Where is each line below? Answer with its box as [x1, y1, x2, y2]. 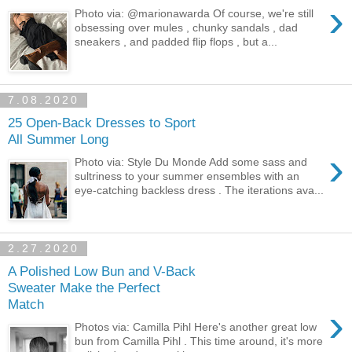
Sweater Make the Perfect [8, 280, 160, 296]
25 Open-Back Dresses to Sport [8, 115, 196, 131]
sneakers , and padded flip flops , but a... [75, 35, 278, 48]
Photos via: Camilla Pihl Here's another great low [75, 320, 317, 333]
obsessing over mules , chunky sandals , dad [75, 20, 299, 34]
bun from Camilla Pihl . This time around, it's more [75, 334, 324, 347]
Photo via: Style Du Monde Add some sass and [75, 155, 308, 168]
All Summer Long [8, 131, 108, 148]
